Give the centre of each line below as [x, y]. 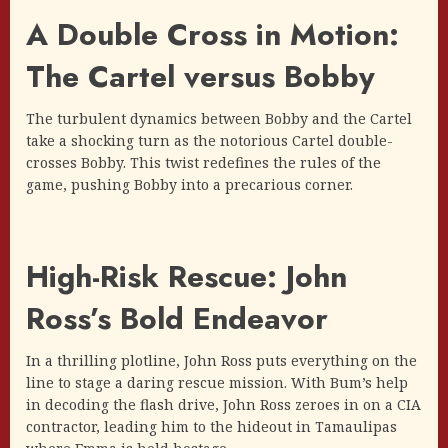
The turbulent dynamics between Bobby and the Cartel [219, 119]
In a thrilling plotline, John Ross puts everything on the [221, 361]
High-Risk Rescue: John [186, 277]
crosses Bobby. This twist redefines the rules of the [203, 163]
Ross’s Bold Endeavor [177, 319]
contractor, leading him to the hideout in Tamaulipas [211, 427]
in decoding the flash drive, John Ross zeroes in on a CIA [223, 405]
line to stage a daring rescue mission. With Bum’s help [217, 383]
